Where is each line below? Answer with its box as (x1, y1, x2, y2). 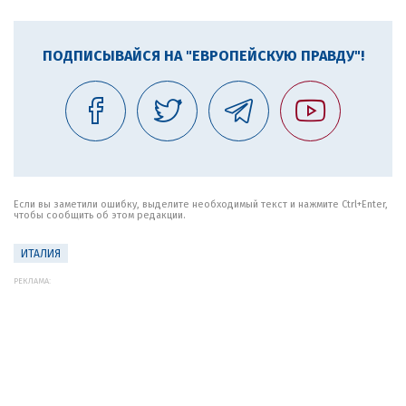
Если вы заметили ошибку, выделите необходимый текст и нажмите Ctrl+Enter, (14, 198, 388, 210)
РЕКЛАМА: (14, 276, 51, 285)
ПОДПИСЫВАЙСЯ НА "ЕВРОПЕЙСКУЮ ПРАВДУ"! (42, 47, 364, 64)
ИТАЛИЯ (21, 247, 61, 260)
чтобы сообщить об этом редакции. (14, 209, 186, 221)
